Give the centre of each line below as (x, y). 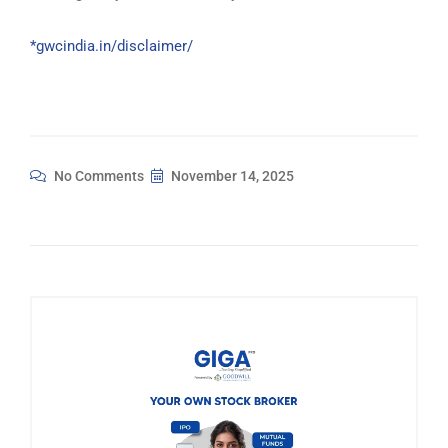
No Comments (97, 176)
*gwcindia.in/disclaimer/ (111, 46)
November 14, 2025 (231, 176)
